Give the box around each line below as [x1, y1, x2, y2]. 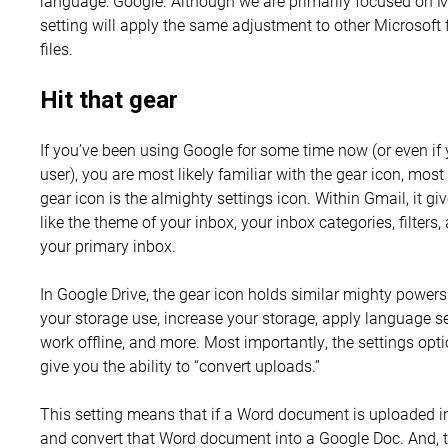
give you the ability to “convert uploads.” [40, 355, 320, 377]
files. [40, 38, 73, 60]
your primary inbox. [40, 235, 176, 257]
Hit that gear [40, 86, 178, 115]
